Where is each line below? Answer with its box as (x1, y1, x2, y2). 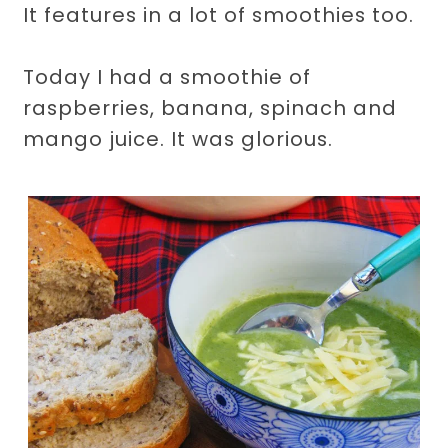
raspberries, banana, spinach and (23, 94, 398, 123)
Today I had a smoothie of (23, 63, 312, 92)
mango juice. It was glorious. (23, 125, 334, 154)
